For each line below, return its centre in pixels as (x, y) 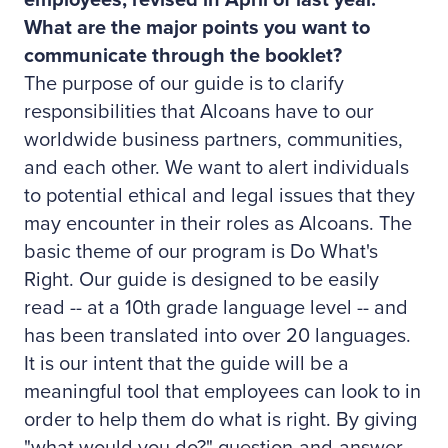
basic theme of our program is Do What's (201, 252)
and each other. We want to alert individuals (216, 168)
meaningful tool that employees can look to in (222, 392)
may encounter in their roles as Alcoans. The (218, 224)
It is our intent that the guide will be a (186, 364)
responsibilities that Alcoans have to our (199, 112)
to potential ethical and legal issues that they (219, 196)
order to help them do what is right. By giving (220, 420)
